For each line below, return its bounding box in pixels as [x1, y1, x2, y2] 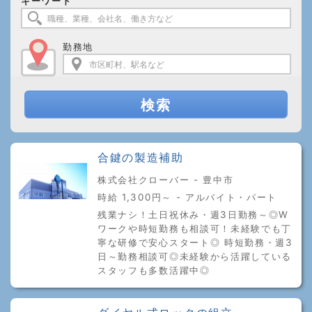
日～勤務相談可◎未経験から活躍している [97, 251, 292, 262]
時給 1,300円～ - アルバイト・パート [97, 192, 278, 203]
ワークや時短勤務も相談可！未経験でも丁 [97, 223, 292, 234]
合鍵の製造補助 [97, 151, 184, 164]
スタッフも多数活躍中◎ [97, 265, 210, 276]
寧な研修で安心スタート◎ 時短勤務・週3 [97, 237, 293, 248]
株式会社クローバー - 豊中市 [97, 174, 234, 185]
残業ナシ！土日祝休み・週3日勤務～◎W [97, 209, 290, 220]
